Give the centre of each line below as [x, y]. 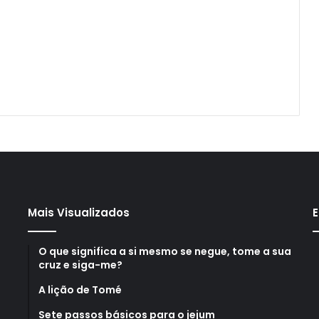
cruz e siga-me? [80, 265]
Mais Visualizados [78, 212]
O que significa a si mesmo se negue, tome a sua [164, 251]
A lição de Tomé [80, 289]
